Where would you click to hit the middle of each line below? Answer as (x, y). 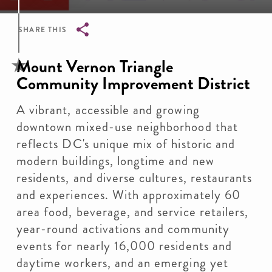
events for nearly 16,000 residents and (124, 246)
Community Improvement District (133, 84)
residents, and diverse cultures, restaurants (134, 178)
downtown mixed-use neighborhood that (127, 127)
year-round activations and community (123, 229)
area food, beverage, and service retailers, (133, 212)
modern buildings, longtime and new (115, 161)
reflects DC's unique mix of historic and (126, 144)
